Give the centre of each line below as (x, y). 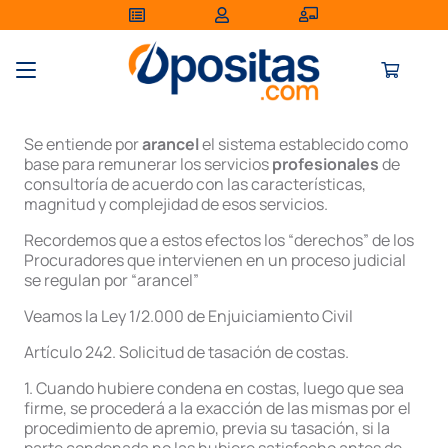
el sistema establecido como (303, 144)
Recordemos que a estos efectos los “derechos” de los (219, 240)
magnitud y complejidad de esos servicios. (176, 204)
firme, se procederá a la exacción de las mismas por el (217, 408)
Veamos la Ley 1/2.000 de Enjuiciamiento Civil (188, 316)
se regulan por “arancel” (111, 280)
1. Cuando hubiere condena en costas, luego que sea (214, 388)
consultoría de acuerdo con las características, (195, 184)
